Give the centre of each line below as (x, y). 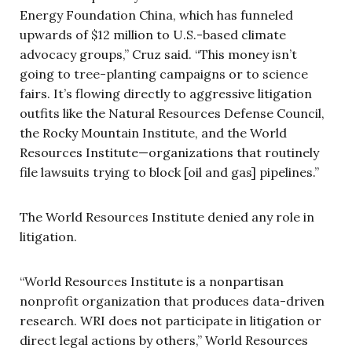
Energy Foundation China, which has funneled (156, 15)
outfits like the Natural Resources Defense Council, (172, 114)
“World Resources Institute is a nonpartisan (152, 282)
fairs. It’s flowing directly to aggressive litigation (166, 94)
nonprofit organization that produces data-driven (172, 301)
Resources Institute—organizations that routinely (169, 153)
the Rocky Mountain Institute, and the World (153, 133)
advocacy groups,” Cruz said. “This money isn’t (158, 55)
